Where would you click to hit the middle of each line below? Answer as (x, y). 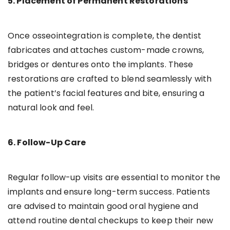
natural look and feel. (51, 107)
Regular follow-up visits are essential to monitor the (114, 177)
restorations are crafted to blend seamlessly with (110, 79)
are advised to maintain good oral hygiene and (103, 206)
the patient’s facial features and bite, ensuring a (106, 93)
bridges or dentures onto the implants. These (101, 64)
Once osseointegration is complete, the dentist (104, 35)
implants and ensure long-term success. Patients (109, 191)
